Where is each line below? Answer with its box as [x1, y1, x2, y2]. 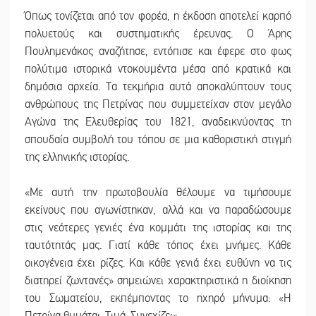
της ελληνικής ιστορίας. [25, 150, 129, 165]
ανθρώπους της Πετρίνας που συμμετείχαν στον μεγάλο [25, 97, 291, 112]
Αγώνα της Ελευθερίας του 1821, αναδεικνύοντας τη [25, 115, 291, 130]
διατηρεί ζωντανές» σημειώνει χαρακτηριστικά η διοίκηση [25, 274, 291, 288]
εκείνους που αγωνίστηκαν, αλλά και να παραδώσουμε [25, 203, 291, 218]
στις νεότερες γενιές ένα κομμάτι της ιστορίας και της [25, 221, 291, 236]
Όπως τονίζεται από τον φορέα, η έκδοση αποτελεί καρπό [25, 9, 291, 24]
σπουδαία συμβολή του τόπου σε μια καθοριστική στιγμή [25, 133, 291, 147]
